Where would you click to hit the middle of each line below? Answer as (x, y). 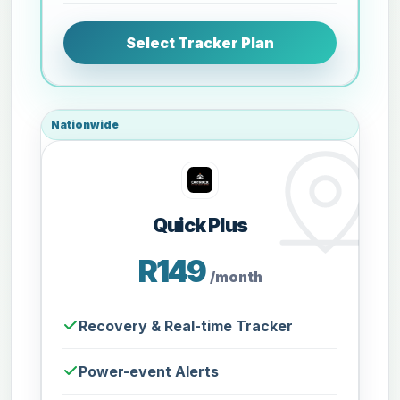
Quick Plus (200, 225)
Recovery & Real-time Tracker (186, 325)
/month (236, 278)
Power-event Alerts (149, 371)
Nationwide (85, 125)
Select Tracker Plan (200, 43)
